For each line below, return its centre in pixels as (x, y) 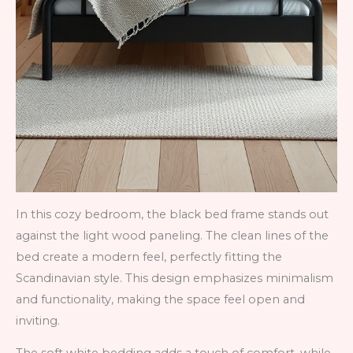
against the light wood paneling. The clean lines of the (172, 235)
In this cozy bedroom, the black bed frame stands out (172, 214)
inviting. (38, 320)
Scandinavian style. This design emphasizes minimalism (175, 278)
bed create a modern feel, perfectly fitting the (149, 256)
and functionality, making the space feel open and (160, 299)
